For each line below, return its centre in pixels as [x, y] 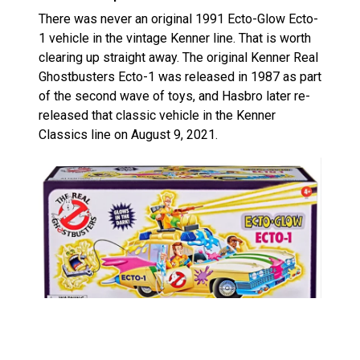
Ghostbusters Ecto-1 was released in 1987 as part [180, 76]
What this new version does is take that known [169, 338]
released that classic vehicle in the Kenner [157, 115]
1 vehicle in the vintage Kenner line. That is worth [175, 38]
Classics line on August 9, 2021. [128, 134]
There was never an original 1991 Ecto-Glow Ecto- [178, 18]
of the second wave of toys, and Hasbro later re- [174, 96]
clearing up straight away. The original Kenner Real [178, 57]
